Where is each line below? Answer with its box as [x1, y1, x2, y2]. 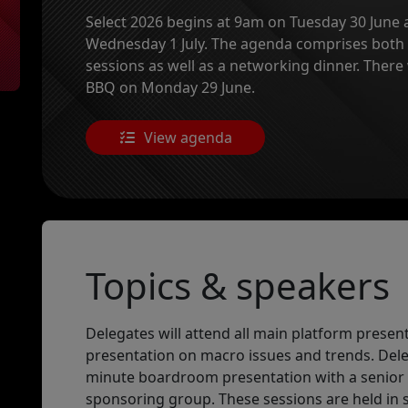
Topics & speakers [86, 260, 390, 311]
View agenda [140, 127, 233, 148]
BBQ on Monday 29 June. [86, 76, 255, 97]
